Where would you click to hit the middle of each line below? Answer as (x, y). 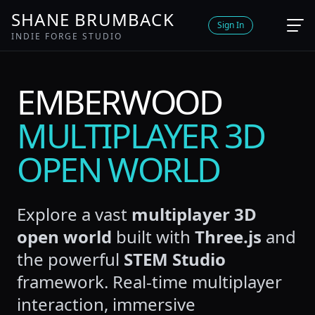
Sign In (230, 25)
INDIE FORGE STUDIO (67, 36)
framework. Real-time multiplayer (149, 282)
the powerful (70, 259)
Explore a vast (74, 214)
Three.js (228, 237)
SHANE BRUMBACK (93, 19)
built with (153, 237)
